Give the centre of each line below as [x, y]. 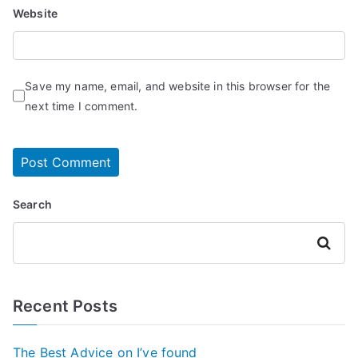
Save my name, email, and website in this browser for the [178, 86]
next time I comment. [82, 105]
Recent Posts [65, 306]
